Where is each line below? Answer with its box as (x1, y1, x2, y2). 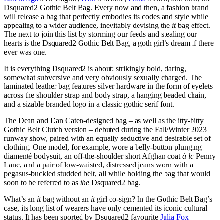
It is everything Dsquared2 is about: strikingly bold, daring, (4, 64, 186, 73)
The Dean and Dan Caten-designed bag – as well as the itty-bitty (4, 116, 204, 125)
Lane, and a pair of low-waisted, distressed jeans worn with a (4, 161, 193, 169)
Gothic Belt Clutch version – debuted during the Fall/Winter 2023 (4, 125, 207, 134)
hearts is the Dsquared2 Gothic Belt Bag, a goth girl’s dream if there (4, 39, 214, 48)
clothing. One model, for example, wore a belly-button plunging (4, 143, 202, 152)
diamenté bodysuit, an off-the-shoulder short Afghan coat (4, 152, 182, 161)
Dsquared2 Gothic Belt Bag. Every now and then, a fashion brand (4, 3, 209, 12)
